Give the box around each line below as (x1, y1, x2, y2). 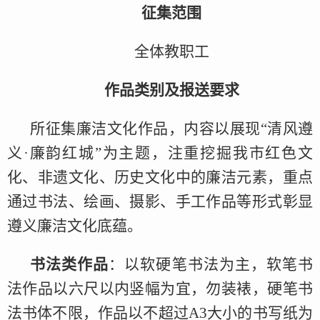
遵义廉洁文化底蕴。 (7, 217, 142, 235)
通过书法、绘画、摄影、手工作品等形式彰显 (7, 193, 313, 211)
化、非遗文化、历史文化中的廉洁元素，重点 (7, 169, 313, 186)
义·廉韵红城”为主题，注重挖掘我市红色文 (7, 144, 313, 162)
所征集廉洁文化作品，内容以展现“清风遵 (30, 120, 313, 138)
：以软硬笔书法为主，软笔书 (109, 256, 314, 274)
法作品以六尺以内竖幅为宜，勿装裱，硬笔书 (7, 280, 313, 298)
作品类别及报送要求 (104, 81, 239, 99)
